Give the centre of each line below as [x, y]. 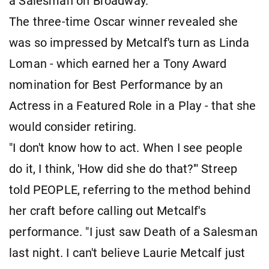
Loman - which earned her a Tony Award [118, 64]
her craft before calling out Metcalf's [107, 211]
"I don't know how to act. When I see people [126, 148]
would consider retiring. [73, 127]
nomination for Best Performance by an [116, 85]
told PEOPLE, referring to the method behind [130, 190]
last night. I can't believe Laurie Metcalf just [127, 253]
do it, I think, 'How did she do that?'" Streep [123, 169]
